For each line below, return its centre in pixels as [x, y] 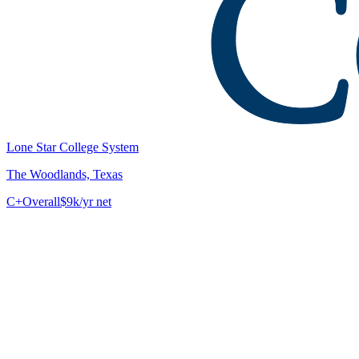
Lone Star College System [73, 147]
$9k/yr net [86, 201]
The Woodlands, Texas [65, 174]
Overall [41, 201]
